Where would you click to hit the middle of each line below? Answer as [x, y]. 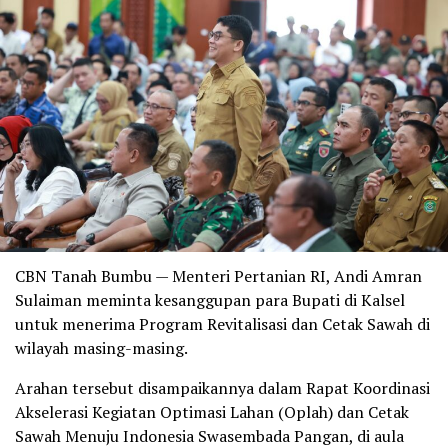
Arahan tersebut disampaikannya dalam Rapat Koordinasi [222, 387]
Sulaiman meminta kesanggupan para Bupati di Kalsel [210, 299]
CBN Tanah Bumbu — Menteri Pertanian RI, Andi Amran [218, 275]
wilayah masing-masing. [101, 347]
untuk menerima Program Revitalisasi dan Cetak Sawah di [222, 323]
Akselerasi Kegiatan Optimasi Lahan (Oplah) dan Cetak [212, 411]
